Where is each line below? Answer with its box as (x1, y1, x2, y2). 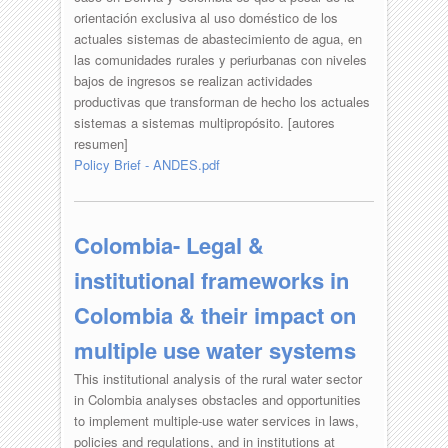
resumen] (73, 133, 128, 153)
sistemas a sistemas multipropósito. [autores (73, 112, 335, 132)
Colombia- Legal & (73, 228, 264, 261)
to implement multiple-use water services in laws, (73, 410, 359, 430)
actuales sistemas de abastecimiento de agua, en (73, 28, 362, 48)
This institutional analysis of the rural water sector (73, 368, 362, 388)
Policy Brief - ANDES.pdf (73, 154, 220, 174)
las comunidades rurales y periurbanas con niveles (73, 49, 367, 69)
